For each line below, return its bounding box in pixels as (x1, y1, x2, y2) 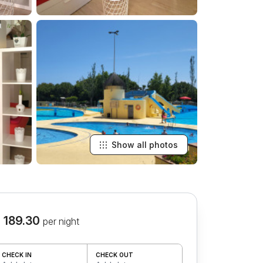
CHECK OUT (96, 251, 134, 258)
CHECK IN (1, 251, 32, 258)
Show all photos (112, 140, 178, 150)
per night (42, 215, 79, 227)
